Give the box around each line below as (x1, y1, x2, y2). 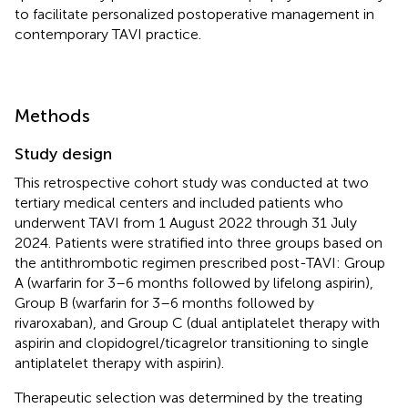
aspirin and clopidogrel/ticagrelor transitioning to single (15, 333, 369, 352)
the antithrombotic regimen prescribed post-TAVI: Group (15, 253, 385, 271)
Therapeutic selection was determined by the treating (15, 388, 362, 406)
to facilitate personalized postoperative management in (15, 5, 374, 23)
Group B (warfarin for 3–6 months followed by (15, 293, 314, 311)
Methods (15, 104, 90, 127)
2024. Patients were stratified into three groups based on (15, 233, 382, 251)
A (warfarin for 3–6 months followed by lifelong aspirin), (15, 273, 373, 291)
